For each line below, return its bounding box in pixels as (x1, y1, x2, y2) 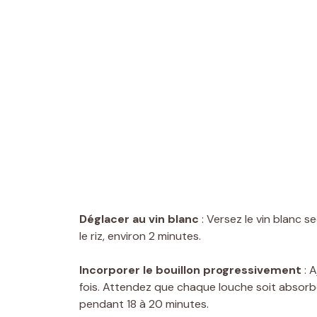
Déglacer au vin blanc (79, 211, 199, 226)
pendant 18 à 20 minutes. (79, 296, 209, 311)
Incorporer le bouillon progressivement (79, 262, 301, 277)
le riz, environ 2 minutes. (79, 228, 201, 243)
